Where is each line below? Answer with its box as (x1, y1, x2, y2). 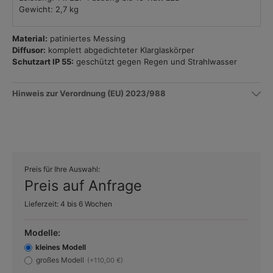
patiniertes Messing (48, 34, 126, 43)
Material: (12, 34, 48, 43)
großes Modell (36, 255, 84, 264)
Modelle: (24, 227, 60, 238)
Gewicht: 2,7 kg (19, 4, 79, 14)
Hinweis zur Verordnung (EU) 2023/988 (12, 88, 166, 98)
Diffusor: (12, 45, 46, 55)
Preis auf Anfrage (24, 177, 142, 194)
